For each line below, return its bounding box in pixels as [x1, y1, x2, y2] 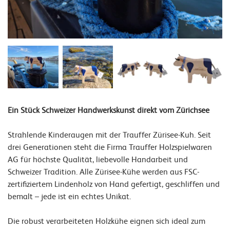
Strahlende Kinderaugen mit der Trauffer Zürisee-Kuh [8, 129, 194, 140]
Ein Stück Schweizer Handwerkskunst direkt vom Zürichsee [8, 104, 209, 115]
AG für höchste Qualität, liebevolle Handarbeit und [8, 154, 188, 164]
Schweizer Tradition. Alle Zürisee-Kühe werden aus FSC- [8, 166, 199, 177]
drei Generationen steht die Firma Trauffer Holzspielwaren [8, 141, 212, 152]
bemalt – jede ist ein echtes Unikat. [8, 190, 131, 201]
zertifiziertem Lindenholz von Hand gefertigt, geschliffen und [8, 178, 220, 189]
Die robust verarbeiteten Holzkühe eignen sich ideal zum [8, 215, 205, 226]
